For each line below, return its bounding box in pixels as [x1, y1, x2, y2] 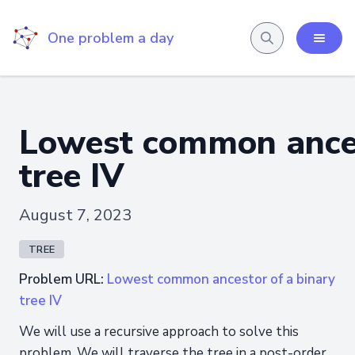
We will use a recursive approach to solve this [19, 323, 299, 341]
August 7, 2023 [19, 204, 132, 226]
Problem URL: [19, 270, 107, 288]
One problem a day [48, 28, 174, 48]
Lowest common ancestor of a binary [107, 270, 335, 288]
